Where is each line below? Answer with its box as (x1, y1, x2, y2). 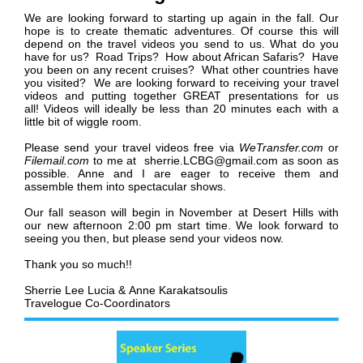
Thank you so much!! (24, 258, 132, 271)
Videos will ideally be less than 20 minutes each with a (44, 102, 340, 116)
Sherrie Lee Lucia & (24, 284, 129, 297)
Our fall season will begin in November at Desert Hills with (24, 206, 339, 220)
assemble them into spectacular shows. (24, 180, 233, 194)
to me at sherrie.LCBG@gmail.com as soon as (89, 154, 339, 168)
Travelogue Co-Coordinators (24, 297, 170, 310)
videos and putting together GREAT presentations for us (24, 89, 339, 103)
